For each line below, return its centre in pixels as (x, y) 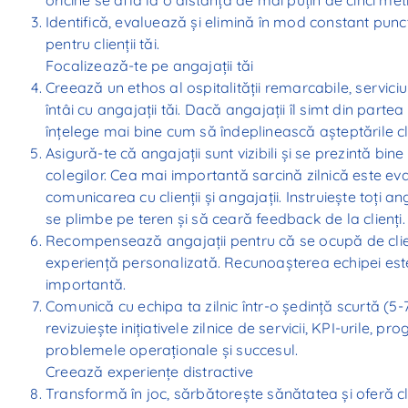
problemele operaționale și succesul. (172, 349)
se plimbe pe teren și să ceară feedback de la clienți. (225, 218)
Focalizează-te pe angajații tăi (150, 65)
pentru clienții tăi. (102, 43)
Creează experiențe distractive (149, 371)
